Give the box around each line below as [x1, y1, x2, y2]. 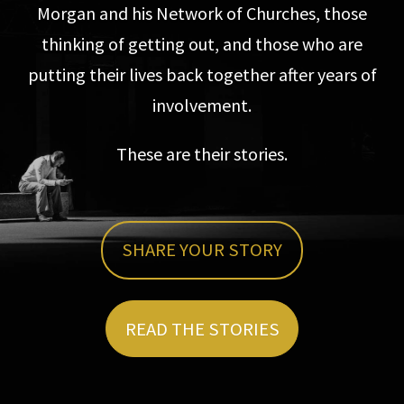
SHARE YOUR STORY [122, 238, 282, 262]
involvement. [152, 93, 252, 116]
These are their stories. [116, 142, 288, 165]
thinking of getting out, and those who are [41, 32, 363, 55]
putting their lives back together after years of [27, 62, 377, 86]
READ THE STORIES [124, 317, 280, 341]
